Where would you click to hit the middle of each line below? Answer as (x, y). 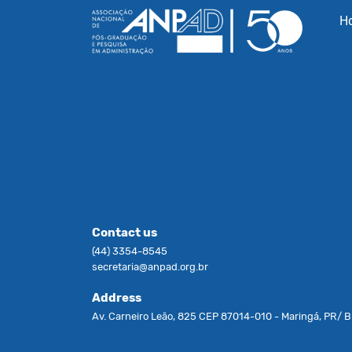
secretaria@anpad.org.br (150, 267)
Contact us (125, 233)
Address (117, 298)
